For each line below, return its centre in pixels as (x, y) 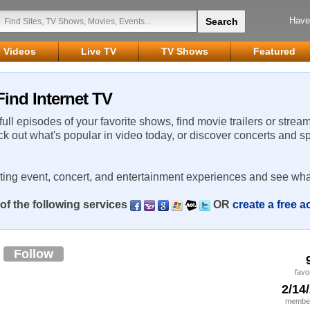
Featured (274, 51)
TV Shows (185, 51)
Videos (20, 51)
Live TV (99, 51)
